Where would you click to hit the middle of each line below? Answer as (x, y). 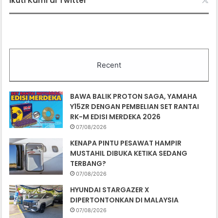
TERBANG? (88, 163)
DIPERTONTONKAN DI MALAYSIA (125, 200)
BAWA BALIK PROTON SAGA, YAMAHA (134, 96)
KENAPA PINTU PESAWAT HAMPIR (126, 143)
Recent (109, 65)
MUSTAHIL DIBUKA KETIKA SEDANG (129, 153)
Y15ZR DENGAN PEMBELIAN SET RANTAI (135, 106)
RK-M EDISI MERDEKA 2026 (116, 117)
